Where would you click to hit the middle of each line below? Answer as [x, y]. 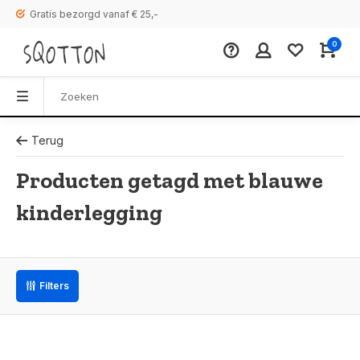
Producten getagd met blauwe [170, 180]
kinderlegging [89, 213]
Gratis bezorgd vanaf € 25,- [94, 14]
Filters [54, 286]
